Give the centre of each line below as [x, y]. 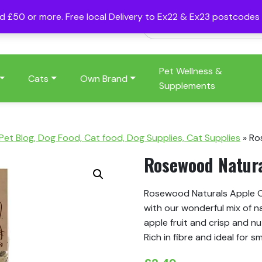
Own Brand [104, 78]
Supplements [187, 86]
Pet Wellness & [190, 71]
